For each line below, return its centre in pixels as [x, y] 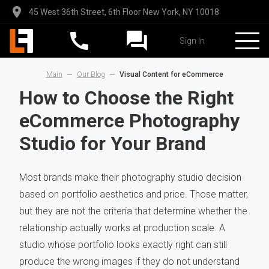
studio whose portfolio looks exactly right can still [123, 245]
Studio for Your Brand [113, 144]
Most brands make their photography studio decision [130, 177]
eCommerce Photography [129, 121]
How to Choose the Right [126, 98]
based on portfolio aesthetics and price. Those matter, [134, 194]
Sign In [192, 41]
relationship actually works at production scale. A [122, 228]
